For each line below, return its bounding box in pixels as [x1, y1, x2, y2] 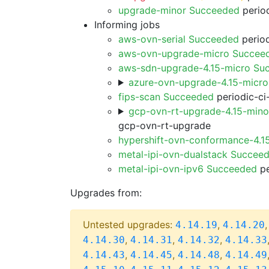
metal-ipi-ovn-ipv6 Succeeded [118, 163, 257, 175]
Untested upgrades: [83, 219, 175, 231]
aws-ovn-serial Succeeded [118, 33, 239, 45]
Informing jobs [94, 19, 160, 31]
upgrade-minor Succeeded [118, 4, 240, 16]
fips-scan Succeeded [118, 91, 214, 103]
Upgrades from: [70, 187, 142, 199]
